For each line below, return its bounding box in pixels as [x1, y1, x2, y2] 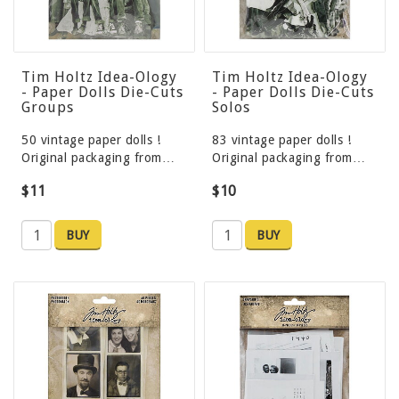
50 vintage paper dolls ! [21, 133, 160, 148]
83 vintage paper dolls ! [212, 133, 351, 148]
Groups [21, 99, 74, 117]
